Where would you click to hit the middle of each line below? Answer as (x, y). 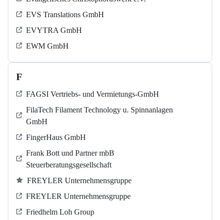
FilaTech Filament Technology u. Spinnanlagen (99, 110)
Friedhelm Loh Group (60, 212)
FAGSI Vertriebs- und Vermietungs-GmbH (93, 94)
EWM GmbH (47, 46)
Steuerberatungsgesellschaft (69, 165)
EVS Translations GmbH (65, 15)
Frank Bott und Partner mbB (70, 153)
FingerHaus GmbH (56, 137)
